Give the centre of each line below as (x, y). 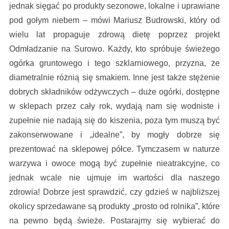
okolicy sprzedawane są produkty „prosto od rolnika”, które (114, 207)
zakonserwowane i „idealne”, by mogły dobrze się (114, 135)
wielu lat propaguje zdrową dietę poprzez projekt (114, 35)
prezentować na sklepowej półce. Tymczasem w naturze (114, 149)
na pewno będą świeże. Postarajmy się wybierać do (114, 221)
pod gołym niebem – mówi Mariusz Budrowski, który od (114, 20)
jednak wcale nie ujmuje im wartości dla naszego (114, 178)
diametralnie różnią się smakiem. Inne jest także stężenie (114, 78)
